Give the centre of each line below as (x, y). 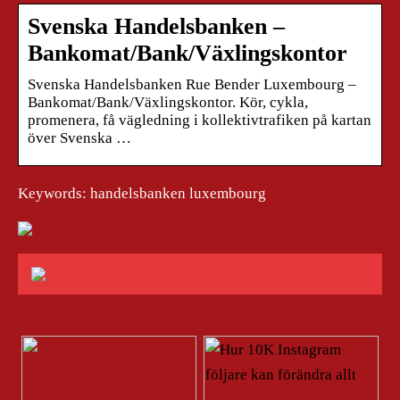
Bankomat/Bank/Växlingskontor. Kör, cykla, (168, 102)
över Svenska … (79, 137)
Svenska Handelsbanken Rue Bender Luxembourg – (192, 84)
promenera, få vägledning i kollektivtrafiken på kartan (200, 120)
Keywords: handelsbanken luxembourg (142, 193)
